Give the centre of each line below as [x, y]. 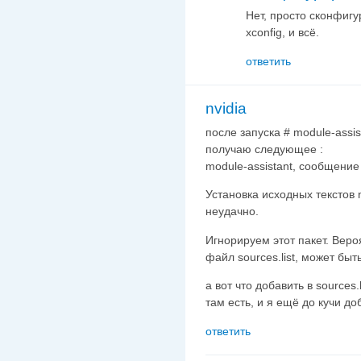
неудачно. [232, 212]
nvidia [226, 109]
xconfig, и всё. [282, 33]
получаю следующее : [264, 149]
